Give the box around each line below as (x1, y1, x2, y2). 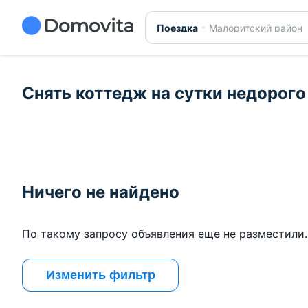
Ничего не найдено (22, 182, 179, 203)
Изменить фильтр (45, 267, 155, 282)
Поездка (156, 22, 198, 34)
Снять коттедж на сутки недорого (22, 83, 306, 104)
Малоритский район (208, 22, 302, 34)
